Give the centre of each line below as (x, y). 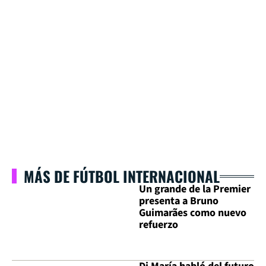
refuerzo (159, 225)
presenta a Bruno (179, 201)
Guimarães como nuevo (193, 213)
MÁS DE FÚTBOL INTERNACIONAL (122, 176)
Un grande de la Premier (195, 189)
